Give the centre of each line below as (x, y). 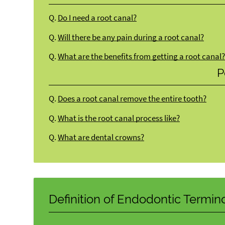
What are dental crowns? (101, 138)
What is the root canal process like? (119, 118)
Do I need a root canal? (97, 18)
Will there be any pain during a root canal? (131, 37)
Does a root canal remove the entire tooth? (132, 99)
